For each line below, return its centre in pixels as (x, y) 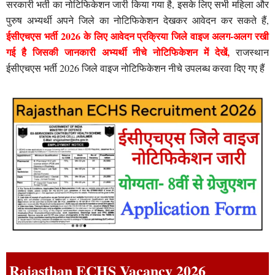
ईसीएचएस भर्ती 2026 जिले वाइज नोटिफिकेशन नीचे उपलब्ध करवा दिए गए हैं (135, 68)
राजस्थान (252, 52)
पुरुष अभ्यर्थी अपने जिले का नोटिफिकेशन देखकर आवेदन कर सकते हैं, (137, 20)
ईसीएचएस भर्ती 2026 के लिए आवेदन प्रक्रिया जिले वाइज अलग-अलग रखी (137, 36)
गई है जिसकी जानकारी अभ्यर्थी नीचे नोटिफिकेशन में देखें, (121, 52)
